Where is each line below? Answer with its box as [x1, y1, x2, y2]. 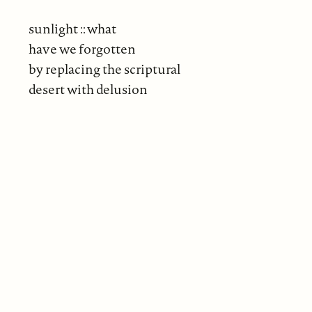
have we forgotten [28, 39, 136, 58]
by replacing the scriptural [28, 59, 180, 78]
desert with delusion [28, 79, 148, 98]
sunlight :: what [28, 19, 116, 38]
